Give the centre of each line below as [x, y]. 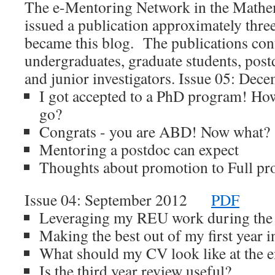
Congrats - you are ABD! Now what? [155, 131]
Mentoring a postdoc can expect [139, 149]
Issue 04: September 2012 [118, 199]
